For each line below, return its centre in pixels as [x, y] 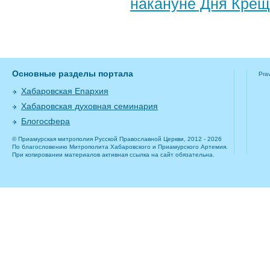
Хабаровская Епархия [65, 91]
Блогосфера [46, 121]
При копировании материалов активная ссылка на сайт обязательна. [113, 155]
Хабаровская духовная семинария [89, 106]
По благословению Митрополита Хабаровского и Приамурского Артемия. [120, 147]
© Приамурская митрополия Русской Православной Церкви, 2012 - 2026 [117, 139]
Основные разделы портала [73, 74]
